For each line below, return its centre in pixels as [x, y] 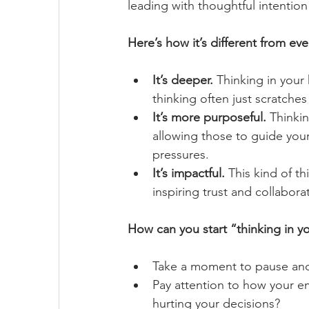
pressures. [181, 154]
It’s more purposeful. [209, 117]
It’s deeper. [183, 80]
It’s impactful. [189, 173]
